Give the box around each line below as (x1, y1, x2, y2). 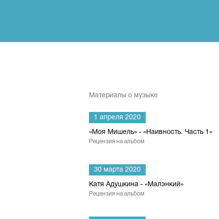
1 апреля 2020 (94, 114, 141, 121)
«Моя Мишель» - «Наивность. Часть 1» (89, 129, 212, 135)
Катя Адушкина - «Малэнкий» (89, 181, 183, 188)
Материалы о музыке (89, 92, 158, 99)
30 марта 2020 (94, 167, 141, 173)
